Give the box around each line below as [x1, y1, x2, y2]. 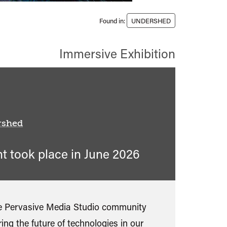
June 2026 [84, 145, 140, 162]
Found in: [99, 16, 125, 25]
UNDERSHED [131, 16, 171, 25]
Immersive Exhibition [59, 45, 175, 62]
